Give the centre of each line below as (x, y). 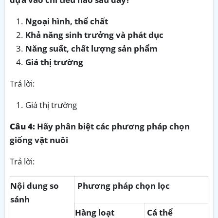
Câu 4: (22, 126)
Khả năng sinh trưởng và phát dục (94, 35)
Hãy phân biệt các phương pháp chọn (112, 126)
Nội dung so (35, 185)
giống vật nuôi (39, 140)
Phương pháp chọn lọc (124, 185)
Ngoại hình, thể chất (67, 21)
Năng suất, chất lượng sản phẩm (91, 48)
